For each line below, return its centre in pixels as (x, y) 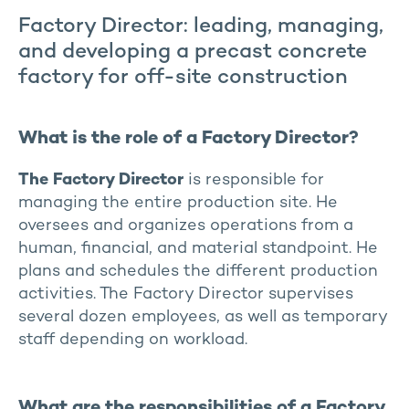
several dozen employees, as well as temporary (203, 317)
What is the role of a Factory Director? (189, 139)
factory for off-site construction (183, 78)
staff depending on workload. (133, 340)
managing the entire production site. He (178, 203)
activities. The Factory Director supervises (186, 294)
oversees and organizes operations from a (186, 226)
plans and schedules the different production (198, 272)
